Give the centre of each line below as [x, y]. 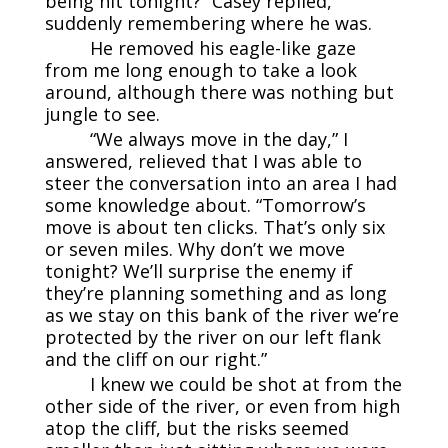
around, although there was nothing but [219, 92]
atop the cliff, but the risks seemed [196, 428]
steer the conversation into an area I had [220, 183]
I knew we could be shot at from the [245, 384]
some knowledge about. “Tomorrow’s [205, 205]
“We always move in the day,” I [218, 139]
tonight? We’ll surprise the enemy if [198, 271]
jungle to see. [102, 114]
